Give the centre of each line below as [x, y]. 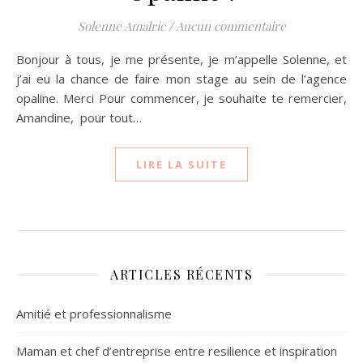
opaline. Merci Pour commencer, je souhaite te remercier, [181, 98]
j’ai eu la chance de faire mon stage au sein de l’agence [181, 79]
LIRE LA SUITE [181, 164]
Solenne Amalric [121, 26]
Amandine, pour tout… [79, 117]
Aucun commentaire [231, 26]
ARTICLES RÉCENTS [181, 274]
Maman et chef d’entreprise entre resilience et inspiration [177, 351]
